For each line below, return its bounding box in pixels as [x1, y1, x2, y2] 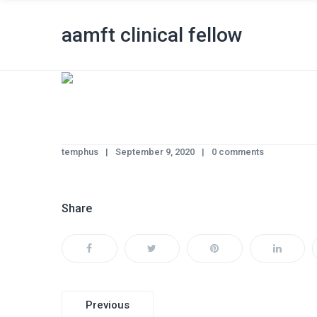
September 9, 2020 [115, 146, 195, 157]
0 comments [212, 146, 264, 157]
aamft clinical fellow [62, 23, 243, 47]
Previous [86, 299, 129, 311]
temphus [62, 146, 98, 157]
